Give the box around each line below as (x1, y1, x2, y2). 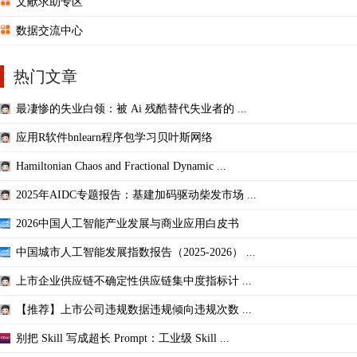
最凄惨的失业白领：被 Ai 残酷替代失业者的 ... (16, 102, 247, 115)
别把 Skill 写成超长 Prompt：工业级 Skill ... (16, 331, 229, 344)
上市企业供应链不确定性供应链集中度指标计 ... (16, 274, 252, 287)
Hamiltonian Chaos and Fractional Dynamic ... (16, 159, 226, 172)
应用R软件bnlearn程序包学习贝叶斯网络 (16, 131, 213, 143)
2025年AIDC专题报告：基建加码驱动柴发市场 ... (16, 188, 257, 201)
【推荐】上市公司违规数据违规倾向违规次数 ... (16, 303, 252, 316)
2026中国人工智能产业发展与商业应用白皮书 (16, 217, 239, 229)
